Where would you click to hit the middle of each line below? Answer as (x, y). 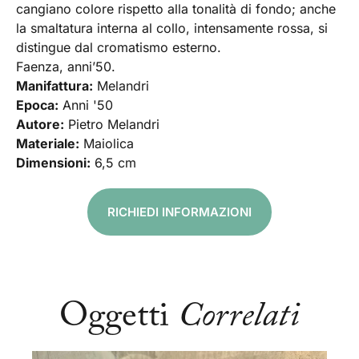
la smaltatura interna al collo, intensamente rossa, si (172, 28)
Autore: (40, 125)
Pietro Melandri (112, 125)
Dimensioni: (53, 163)
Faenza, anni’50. (66, 67)
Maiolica (107, 144)
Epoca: (37, 105)
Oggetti (119, 318)
